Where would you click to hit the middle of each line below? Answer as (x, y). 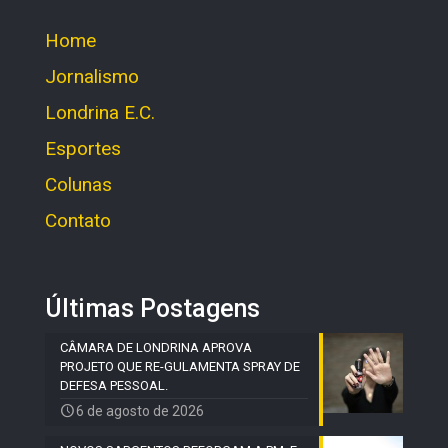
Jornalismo (92, 76)
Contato (78, 220)
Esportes (83, 148)
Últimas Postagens (152, 308)
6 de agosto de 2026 (140, 410)
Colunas (78, 184)
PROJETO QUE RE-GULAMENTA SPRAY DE (180, 366)
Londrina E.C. (100, 112)
